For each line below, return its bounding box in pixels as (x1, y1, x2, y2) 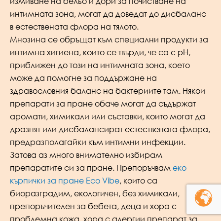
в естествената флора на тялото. (10, 21, 139, 32)
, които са (119, 175, 157, 185)
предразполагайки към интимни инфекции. (10, 137, 185, 147)
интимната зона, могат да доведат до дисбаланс (10, 8, 206, 19)
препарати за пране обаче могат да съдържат (10, 98, 196, 109)
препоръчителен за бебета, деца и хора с (10, 201, 177, 211)
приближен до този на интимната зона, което (10, 60, 190, 70)
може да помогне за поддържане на (10, 73, 157, 83)
